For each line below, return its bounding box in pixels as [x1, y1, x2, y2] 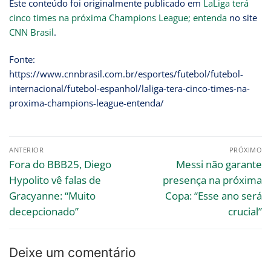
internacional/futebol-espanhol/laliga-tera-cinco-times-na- [9, 82, 250, 95]
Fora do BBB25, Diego [9, 157, 111, 171]
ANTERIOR [9, 145, 44, 154]
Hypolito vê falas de [9, 172, 101, 187]
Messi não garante [176, 157, 262, 171]
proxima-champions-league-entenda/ [9, 97, 164, 109]
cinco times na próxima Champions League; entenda [9, 11, 227, 24]
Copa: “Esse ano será [165, 188, 262, 203]
